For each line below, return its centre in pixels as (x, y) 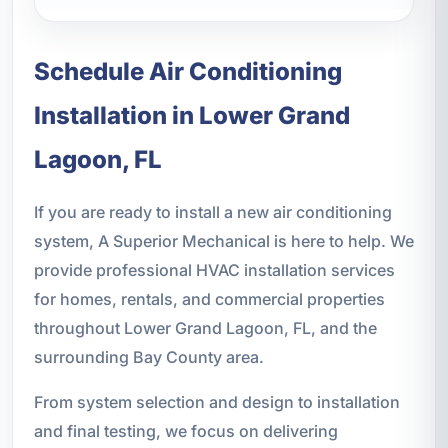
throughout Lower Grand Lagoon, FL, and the (205, 327)
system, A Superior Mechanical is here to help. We (223, 240)
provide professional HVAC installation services (214, 269)
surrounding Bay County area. (148, 356)
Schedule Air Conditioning (187, 71)
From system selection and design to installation (216, 401)
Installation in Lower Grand (191, 115)
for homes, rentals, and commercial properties (209, 298)
